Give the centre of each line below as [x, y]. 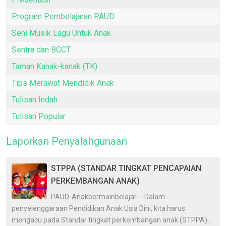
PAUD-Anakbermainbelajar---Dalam [108, 197]
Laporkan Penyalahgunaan [67, 142]
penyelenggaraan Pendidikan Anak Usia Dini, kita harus [98, 209]
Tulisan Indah [35, 100]
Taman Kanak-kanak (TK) [54, 67]
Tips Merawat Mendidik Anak [63, 83]
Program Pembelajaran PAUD [63, 17]
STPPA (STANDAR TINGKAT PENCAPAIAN [126, 168]
